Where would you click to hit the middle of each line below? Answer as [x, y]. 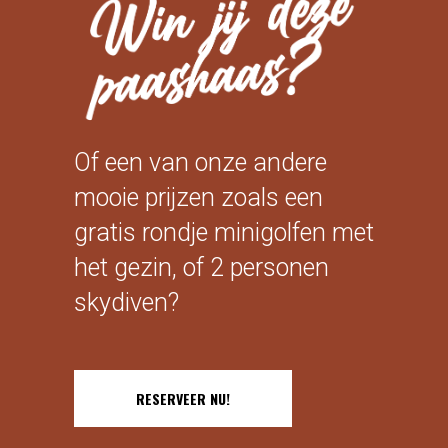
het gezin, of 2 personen [201, 268]
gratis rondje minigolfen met [224, 233]
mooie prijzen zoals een [198, 198]
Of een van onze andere [200, 163]
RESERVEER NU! [183, 399]
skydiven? [126, 303]
